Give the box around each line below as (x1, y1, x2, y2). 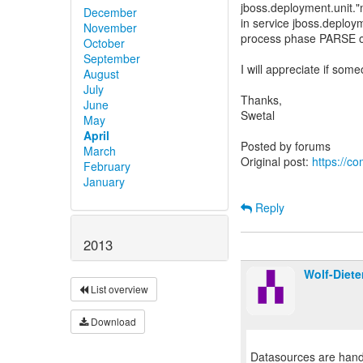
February (83, 158, 130, 175)
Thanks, (241, 92, 282, 108)
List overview (88, 282, 148, 297)
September (83, 50, 140, 67)
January (83, 173, 125, 190)
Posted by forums (241, 138, 331, 154)
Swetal (241, 107, 275, 123)
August (83, 66, 119, 83)
